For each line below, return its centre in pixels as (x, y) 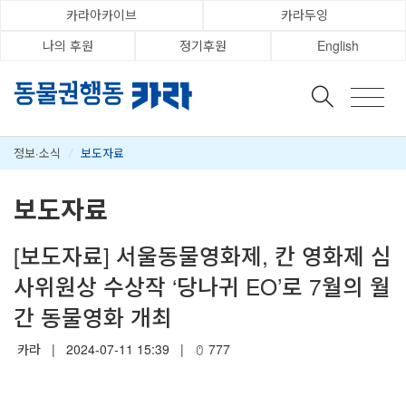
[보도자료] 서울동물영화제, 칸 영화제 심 (203, 255)
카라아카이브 (101, 15)
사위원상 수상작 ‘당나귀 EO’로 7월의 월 (202, 285)
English (338, 45)
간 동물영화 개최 (93, 316)
